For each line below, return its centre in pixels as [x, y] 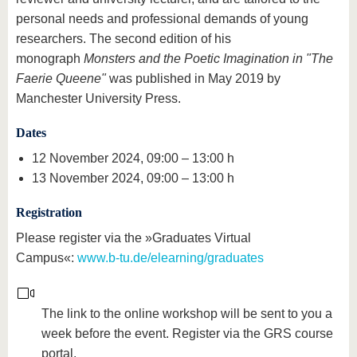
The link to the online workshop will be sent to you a [187, 314]
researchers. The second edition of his [124, 39]
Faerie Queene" [63, 79]
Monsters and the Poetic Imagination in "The [208, 59]
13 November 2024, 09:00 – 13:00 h [133, 178]
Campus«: [47, 258]
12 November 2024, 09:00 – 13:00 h [133, 159]
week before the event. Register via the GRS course [187, 334]
